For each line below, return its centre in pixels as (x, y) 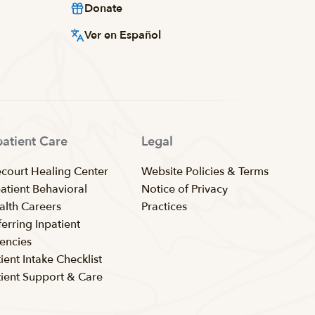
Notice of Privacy (185, 189)
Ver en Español (123, 35)
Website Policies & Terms (205, 172)
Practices (165, 207)
